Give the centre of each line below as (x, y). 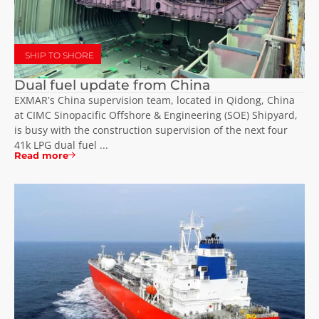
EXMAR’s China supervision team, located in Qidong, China (155, 100)
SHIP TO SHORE (59, 55)
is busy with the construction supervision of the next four (151, 130)
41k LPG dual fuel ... (61, 145)
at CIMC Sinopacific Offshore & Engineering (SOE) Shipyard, (156, 115)
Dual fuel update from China (112, 84)
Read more (41, 155)
